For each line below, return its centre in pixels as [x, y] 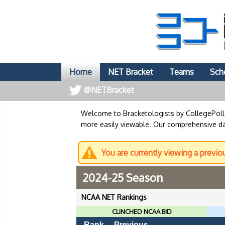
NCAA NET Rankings [114, 197]
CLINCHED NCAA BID [142, 211]
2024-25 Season [123, 177]
